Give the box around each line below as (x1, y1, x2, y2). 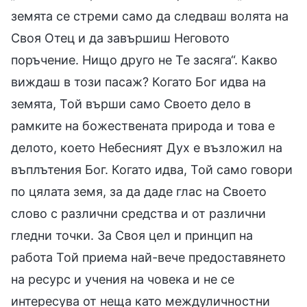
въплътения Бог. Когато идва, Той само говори (11, 162, 293, 177)
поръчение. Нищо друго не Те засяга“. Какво (11, 52, 278, 67)
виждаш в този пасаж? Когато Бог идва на (11, 74, 266, 89)
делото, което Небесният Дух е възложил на (11, 140, 282, 155)
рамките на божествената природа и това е (11, 118, 275, 133)
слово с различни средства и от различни (11, 206, 266, 221)
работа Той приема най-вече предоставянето (11, 249, 286, 265)
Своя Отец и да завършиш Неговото (11, 30, 230, 45)
